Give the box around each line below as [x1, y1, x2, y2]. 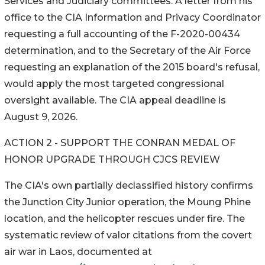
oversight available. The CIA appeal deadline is [4, 95, 226, 106]
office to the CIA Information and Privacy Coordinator [4, 12, 261, 24]
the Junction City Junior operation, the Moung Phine [4, 196, 251, 208]
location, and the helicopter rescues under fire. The [4, 213, 245, 225]
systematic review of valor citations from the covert [4, 230, 252, 241]
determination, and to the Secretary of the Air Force [4, 45, 251, 57]
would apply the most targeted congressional [4, 78, 224, 90]
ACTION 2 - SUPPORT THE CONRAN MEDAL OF [4, 137, 235, 149]
